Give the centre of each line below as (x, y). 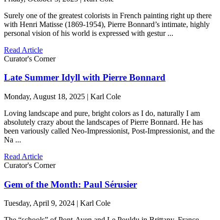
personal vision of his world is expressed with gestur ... (89, 33)
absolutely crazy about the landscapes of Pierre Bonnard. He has (103, 122)
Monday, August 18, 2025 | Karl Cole (62, 97)
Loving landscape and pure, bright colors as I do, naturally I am (102, 113)
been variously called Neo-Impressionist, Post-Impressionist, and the (109, 131)
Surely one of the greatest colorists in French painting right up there (108, 15)
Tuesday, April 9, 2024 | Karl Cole (57, 203)
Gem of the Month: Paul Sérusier (70, 184)
